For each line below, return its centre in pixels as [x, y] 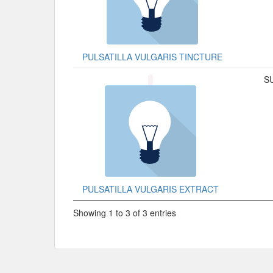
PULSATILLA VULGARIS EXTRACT [151, 189]
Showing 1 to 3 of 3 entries [125, 213]
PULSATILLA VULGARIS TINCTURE [152, 56]
